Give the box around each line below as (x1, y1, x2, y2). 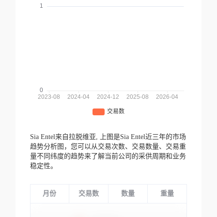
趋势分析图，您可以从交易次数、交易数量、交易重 (30, 143, 186, 151)
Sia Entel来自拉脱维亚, (30, 133, 100, 141)
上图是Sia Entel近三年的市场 (99, 133, 186, 141)
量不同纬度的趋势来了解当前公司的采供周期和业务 (30, 153, 186, 160)
